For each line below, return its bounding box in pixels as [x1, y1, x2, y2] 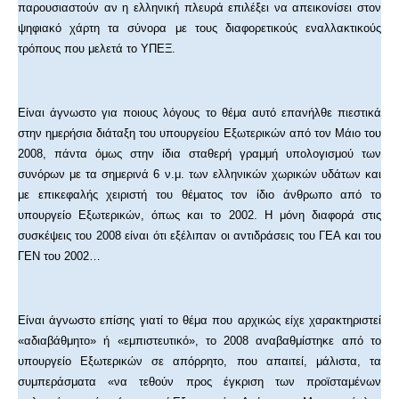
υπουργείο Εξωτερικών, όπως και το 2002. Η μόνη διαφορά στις [18, 208, 381, 223]
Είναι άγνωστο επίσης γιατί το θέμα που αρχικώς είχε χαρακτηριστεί [18, 313, 381, 328]
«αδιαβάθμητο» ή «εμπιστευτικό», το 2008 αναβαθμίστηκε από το [18, 334, 381, 348]
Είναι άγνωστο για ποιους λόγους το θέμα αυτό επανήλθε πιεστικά [18, 106, 381, 120]
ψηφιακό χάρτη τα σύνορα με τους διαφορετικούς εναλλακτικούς [18, 21, 381, 36]
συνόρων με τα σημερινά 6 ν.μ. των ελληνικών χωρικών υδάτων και [18, 167, 381, 182]
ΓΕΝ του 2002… [18, 249, 101, 264]
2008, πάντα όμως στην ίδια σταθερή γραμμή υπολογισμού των [18, 147, 381, 161]
